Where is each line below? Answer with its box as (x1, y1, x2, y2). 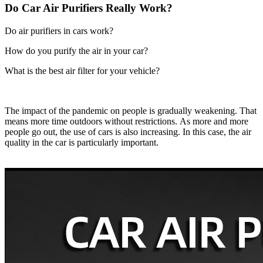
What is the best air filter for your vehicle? (5, 65, 160, 76)
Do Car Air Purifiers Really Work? (5, 2, 173, 15)
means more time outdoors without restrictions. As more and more (5, 116, 248, 126)
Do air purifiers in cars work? (5, 25, 113, 36)
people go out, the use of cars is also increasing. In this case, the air (5, 126, 251, 137)
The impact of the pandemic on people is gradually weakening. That (5, 105, 257, 116)
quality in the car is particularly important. (5, 137, 159, 147)
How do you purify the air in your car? (5, 45, 148, 56)
